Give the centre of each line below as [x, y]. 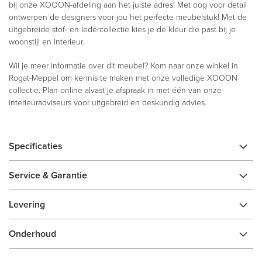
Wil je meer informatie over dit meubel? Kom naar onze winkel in [123, 65]
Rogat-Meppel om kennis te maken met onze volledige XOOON [123, 77]
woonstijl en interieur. [46, 41]
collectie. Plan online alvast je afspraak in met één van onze [115, 90]
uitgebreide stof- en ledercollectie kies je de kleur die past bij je [122, 29]
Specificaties [36, 146]
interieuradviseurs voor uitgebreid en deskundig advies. [108, 102]
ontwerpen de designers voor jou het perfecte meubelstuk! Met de [128, 17]
